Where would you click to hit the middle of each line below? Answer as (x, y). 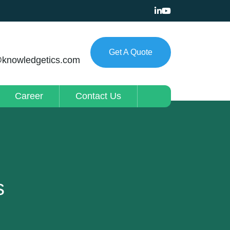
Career (29, 96)
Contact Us (98, 96)
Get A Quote (130, 52)
